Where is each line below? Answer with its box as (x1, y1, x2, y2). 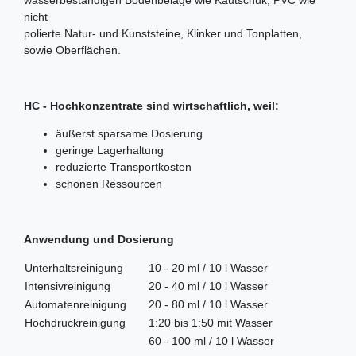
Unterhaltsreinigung (25, 261, 123, 274)
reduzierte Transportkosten (56, 160, 192, 173)
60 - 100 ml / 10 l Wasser (136, 334, 274, 347)
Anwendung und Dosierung (24, 232, 174, 246)
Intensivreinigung (25, 279, 110, 292)
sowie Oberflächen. (24, 43, 121, 56)
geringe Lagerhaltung (56, 143, 164, 157)
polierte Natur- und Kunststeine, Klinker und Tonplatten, (24, 26, 302, 40)
